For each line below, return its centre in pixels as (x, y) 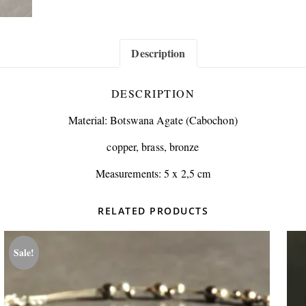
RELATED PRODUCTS (153, 211)
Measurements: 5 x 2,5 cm (153, 173)
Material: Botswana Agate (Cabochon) (153, 120)
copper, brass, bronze (153, 147)
